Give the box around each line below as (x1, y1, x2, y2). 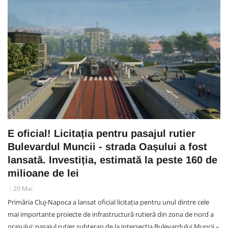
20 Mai (13, 184, 33, 193)
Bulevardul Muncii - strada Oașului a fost (8, 140, 207, 152)
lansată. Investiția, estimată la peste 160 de (8, 154, 217, 165)
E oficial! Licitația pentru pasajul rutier (8, 127, 195, 139)
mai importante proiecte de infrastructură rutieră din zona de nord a (8, 209, 214, 219)
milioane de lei (8, 167, 79, 179)
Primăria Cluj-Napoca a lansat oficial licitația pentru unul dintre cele (8, 197, 209, 207)
